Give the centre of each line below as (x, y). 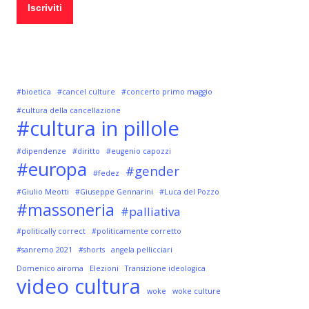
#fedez (106, 173)
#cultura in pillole (98, 128)
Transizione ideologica (165, 268)
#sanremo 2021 (44, 250)
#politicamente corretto (136, 231)
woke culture (196, 291)
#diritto (86, 151)
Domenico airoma (50, 268)
